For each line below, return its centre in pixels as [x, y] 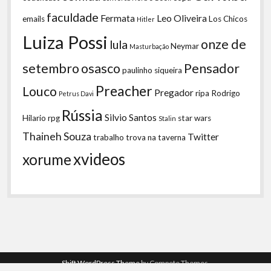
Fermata [118, 18]
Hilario [34, 118]
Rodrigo [226, 93]
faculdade [73, 17]
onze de [224, 44]
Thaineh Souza [57, 136]
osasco [101, 68]
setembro [51, 68]
